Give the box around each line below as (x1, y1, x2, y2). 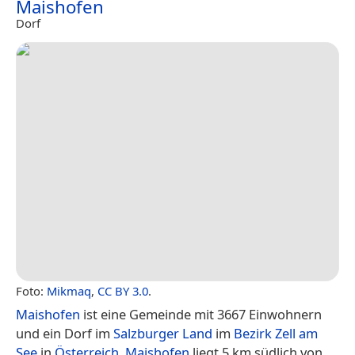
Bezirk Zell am (234, 324, 318, 343)
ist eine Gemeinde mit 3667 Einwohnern (80, 305, 322, 324)
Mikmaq (47, 283, 91, 300)
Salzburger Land (113, 324, 212, 343)
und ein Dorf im (16, 324, 113, 343)
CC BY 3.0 (97, 283, 148, 300)
